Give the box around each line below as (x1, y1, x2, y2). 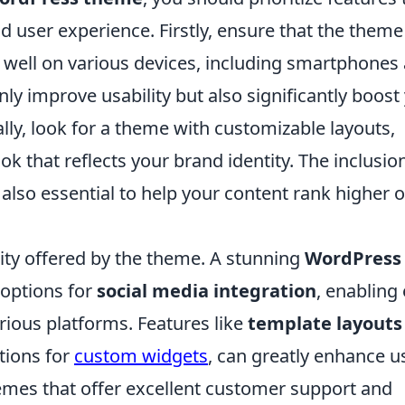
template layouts (248, 311, 402, 335)
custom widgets (74, 344, 208, 368)
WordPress (305, 246, 401, 270)
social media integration (97, 278, 316, 303)
